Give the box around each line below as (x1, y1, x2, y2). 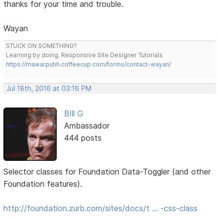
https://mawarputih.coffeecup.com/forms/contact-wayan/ (6, 61, 172, 68)
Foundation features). (3, 178, 83, 189)
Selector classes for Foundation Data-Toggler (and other (3, 166, 211, 176)
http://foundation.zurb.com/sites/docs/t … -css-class (3, 203, 198, 213)
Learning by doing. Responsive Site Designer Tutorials (6, 51, 163, 59)
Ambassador (64, 121, 109, 131)
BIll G (64, 109, 83, 119)
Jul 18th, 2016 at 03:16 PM (6, 85, 92, 93)
